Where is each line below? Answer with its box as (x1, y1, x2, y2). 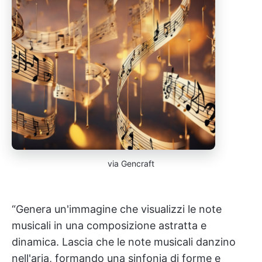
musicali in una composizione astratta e (12, 219, 206, 232)
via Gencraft (108, 158, 154, 168)
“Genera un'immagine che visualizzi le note (12, 203, 222, 215)
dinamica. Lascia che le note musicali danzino (12, 236, 236, 248)
